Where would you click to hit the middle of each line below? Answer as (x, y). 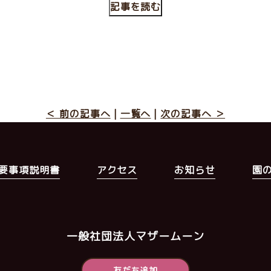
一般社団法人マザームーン (135, 236)
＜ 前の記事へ (78, 114)
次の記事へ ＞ (193, 114)
